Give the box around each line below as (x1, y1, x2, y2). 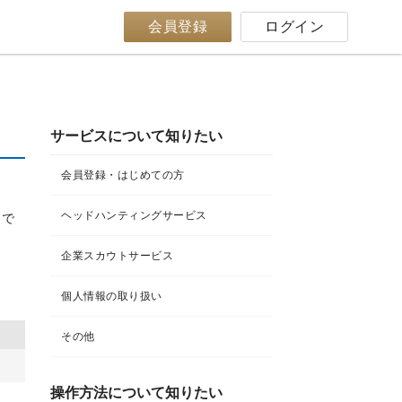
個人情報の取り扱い (61, 290, 162, 302)
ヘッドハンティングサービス (61, 209, 207, 222)
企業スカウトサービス (61, 249, 173, 262)
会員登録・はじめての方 (61, 169, 185, 181)
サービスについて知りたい (50, 128, 223, 144)
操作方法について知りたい (50, 385, 223, 400)
